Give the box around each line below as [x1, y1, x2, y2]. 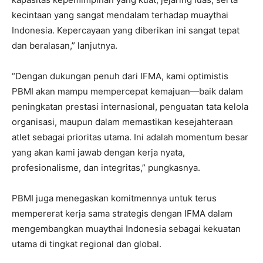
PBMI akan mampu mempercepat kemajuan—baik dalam [12, 85, 243, 97]
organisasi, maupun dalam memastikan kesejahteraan [12, 116, 233, 127]
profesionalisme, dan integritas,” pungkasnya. [12, 161, 200, 173]
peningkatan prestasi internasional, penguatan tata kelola [12, 100, 248, 112]
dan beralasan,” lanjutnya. [12, 39, 117, 51]
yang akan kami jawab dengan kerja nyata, [12, 146, 185, 158]
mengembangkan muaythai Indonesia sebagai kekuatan [12, 222, 241, 234]
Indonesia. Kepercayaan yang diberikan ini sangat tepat [12, 24, 240, 36]
